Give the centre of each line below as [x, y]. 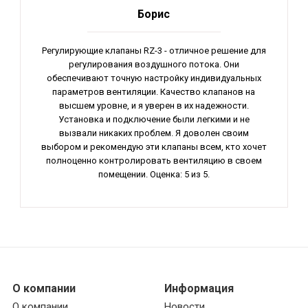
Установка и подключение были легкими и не [154, 119]
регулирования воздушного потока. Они [154, 64]
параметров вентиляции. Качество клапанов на [154, 91]
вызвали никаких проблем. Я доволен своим [154, 133]
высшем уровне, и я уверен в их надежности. [154, 105]
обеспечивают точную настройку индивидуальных [154, 78]
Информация [199, 288]
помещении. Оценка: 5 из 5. [154, 174]
